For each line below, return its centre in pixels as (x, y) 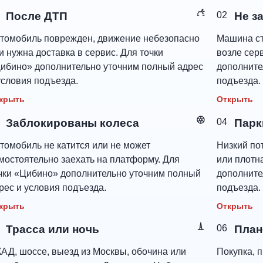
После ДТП (37, 16)
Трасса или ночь (53, 230)
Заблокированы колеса (73, 123)
